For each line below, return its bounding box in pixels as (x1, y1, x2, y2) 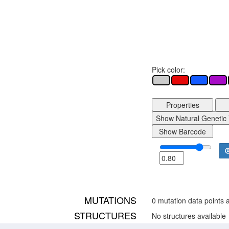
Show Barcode (159, 126, 206, 137)
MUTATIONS (84, 193, 136, 207)
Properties (166, 100, 199, 110)
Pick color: (152, 64, 185, 75)
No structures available (152, 211, 226, 221)
